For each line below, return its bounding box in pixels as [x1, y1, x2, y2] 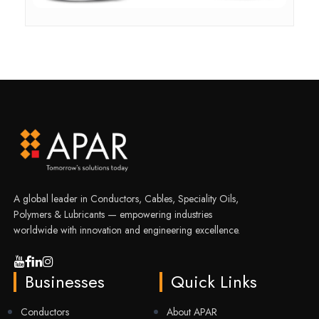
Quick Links [170, 269, 257, 295]
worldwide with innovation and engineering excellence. [13, 223, 240, 238]
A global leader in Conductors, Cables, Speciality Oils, [13, 192, 239, 206]
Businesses [24, 269, 105, 295]
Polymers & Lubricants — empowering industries [13, 207, 212, 222]
